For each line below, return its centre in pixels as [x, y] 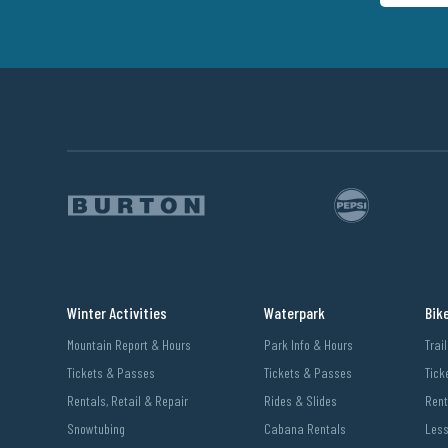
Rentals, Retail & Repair [128, 401]
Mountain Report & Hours [129, 345]
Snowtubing [96, 429]
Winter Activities [117, 313]
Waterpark [294, 313]
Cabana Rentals [304, 429]
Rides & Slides [300, 401]
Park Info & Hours [308, 345]
